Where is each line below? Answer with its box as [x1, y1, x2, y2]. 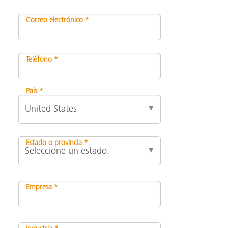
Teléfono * [26, 54, 58, 64]
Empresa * [26, 182, 58, 191]
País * [26, 85, 43, 95]
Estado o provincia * [26, 137, 88, 147]
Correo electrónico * [26, 15, 89, 24]
